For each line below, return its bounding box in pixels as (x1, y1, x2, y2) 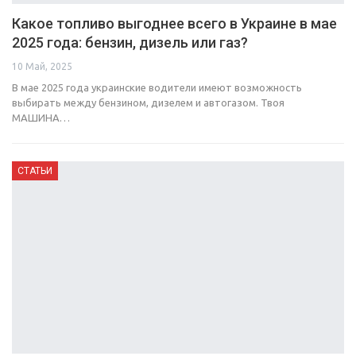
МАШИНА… (12, 111, 70, 123)
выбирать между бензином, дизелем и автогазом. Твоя (12, 96, 284, 108)
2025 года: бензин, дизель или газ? (12, 33, 248, 51)
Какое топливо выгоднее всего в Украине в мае (12, 14, 337, 32)
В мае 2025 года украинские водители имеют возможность (12, 81, 302, 93)
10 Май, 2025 (12, 60, 72, 72)
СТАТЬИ (17, 164, 52, 176)
